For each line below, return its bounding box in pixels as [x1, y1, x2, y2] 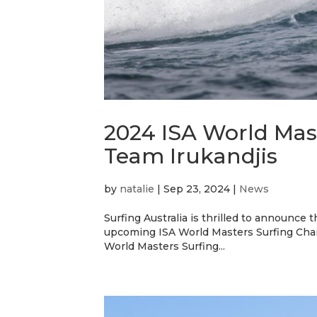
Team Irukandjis [104, 142, 277, 169]
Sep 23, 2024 [163, 182, 230, 195]
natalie [120, 182, 154, 195]
